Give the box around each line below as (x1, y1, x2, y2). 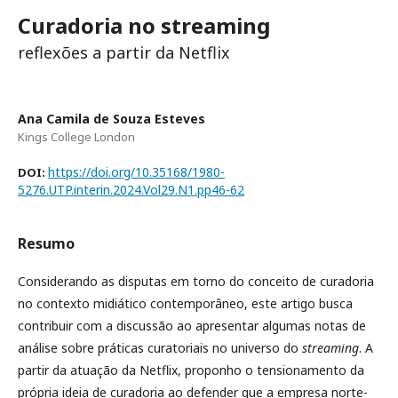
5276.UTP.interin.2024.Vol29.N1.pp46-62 (18, 181, 244, 199)
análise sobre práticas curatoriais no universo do (18, 339, 302, 357)
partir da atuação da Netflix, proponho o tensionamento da (18, 362, 364, 379)
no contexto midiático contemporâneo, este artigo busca (18, 295, 353, 313)
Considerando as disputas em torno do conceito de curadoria (18, 273, 374, 291)
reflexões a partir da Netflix (18, 42, 230, 64)
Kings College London (18, 129, 135, 146)
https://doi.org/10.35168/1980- (48, 163, 225, 181)
